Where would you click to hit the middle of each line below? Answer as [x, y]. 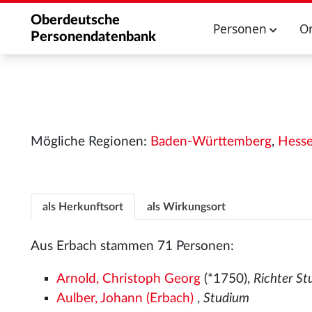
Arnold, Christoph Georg [129, 279]
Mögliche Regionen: [91, 142]
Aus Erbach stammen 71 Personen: [132, 246]
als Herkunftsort [83, 207]
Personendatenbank [93, 37]
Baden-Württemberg [211, 142]
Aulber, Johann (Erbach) [125, 298]
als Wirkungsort [186, 207]
